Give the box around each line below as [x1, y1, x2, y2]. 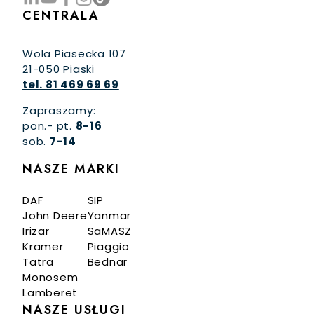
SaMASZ [87, 223, 132, 238]
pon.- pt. [22, 118, 76, 133]
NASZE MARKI [22, 159, 120, 178]
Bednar [87, 254, 128, 269]
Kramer [22, 238, 64, 254]
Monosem [22, 269, 78, 285]
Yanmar [87, 207, 131, 223]
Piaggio [87, 238, 130, 254]
